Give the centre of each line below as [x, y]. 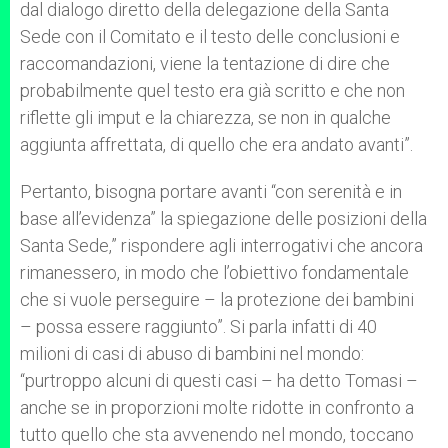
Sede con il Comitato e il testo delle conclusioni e [210, 36]
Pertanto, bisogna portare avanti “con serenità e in [211, 191]
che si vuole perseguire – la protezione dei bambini [217, 299]
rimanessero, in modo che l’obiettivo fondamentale [214, 272]
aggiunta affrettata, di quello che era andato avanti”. [216, 144]
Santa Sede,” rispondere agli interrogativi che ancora [221, 245]
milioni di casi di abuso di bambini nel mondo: [192, 353]
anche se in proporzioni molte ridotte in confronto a [217, 407]
